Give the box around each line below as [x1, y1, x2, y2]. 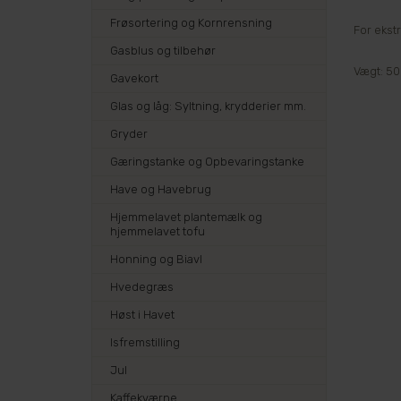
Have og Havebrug [110, 183, 211, 196]
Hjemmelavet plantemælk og [110, 210, 262, 224]
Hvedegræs [110, 280, 174, 294]
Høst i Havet [110, 308, 175, 321]
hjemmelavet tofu [110, 225, 205, 238]
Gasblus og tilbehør [110, 44, 216, 57]
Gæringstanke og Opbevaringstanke [110, 155, 304, 168]
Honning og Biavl [110, 252, 202, 266]
